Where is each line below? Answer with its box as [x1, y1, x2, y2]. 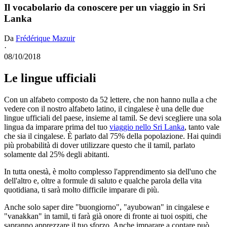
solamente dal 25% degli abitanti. [4, 149, 109, 159]
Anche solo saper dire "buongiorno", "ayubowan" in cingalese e [4, 202, 209, 211]
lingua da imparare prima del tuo [4, 122, 109, 131]
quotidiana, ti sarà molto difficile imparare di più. [4, 185, 159, 194]
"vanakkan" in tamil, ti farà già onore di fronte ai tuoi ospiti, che [4, 211, 207, 220]
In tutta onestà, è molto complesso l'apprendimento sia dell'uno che [4, 167, 216, 176]
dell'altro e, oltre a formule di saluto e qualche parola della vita [4, 176, 202, 185]
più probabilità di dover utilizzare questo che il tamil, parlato [4, 140, 195, 149]
